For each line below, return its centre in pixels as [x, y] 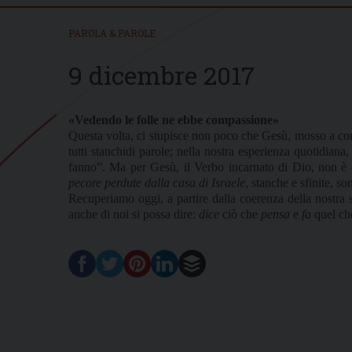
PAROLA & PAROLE [112, 33]
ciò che [240, 214]
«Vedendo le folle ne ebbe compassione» [174, 119]
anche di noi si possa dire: [134, 214]
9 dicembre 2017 [161, 75]
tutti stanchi [97, 151]
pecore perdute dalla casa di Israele [157, 182]
